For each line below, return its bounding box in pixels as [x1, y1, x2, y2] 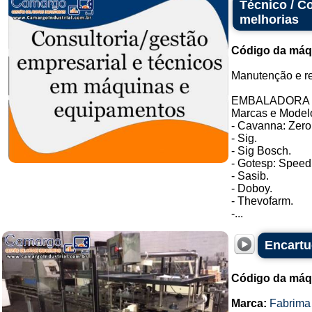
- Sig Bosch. [231, 145, 291, 157]
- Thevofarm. [231, 195, 293, 207]
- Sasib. [231, 170, 269, 182]
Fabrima [270, 297, 311, 309]
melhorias [240, 13, 299, 26]
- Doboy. [231, 182, 272, 194]
